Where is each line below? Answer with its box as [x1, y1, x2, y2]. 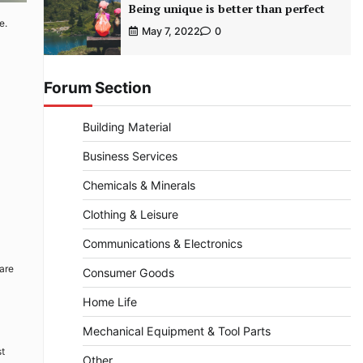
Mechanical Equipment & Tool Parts [82, 324, 271, 339]
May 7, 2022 [141, 25, 200, 38]
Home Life [82, 295, 137, 310]
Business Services [82, 149, 177, 164]
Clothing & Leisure [82, 207, 178, 222]
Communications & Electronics [82, 237, 242, 251]
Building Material [82, 120, 171, 135]
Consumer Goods [82, 266, 174, 280]
